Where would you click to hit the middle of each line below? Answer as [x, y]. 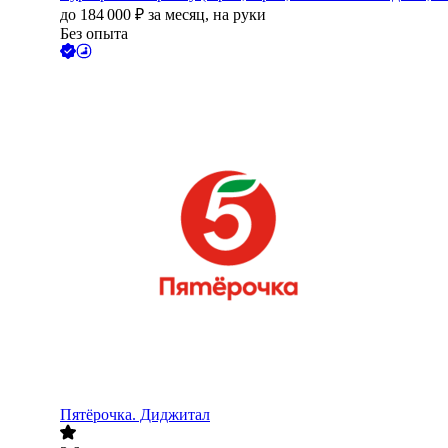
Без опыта [94, 34]
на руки [239, 15]
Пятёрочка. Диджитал [135, 415]
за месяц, [180, 15]
